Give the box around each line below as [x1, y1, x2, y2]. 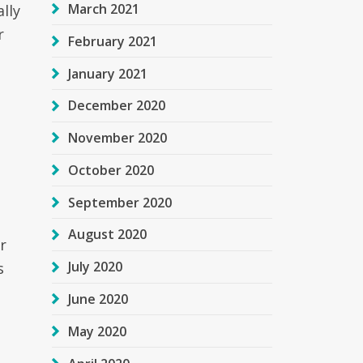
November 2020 [67, 129, 167, 147]
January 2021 [67, 64, 147, 83]
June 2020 [67, 290, 128, 309]
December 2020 [67, 96, 165, 115]
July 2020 [67, 258, 122, 276]
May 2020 [67, 322, 126, 340]
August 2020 [67, 225, 147, 244]
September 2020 [67, 193, 172, 211]
